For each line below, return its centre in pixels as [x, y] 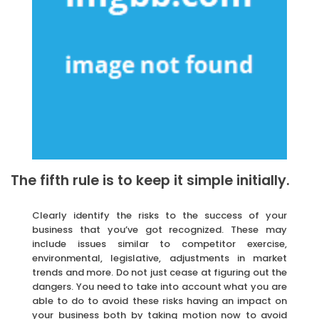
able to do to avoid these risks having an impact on [159, 300]
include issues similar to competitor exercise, [159, 244]
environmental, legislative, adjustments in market [159, 258]
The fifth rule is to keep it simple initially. [150, 180]
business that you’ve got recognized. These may [159, 229]
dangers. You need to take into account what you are [159, 286]
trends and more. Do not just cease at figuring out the [159, 272]
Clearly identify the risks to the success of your [159, 215]
